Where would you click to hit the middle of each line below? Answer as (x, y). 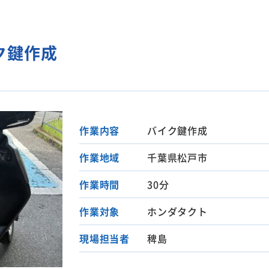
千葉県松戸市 (177, 157)
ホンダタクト (177, 211)
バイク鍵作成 (177, 130)
